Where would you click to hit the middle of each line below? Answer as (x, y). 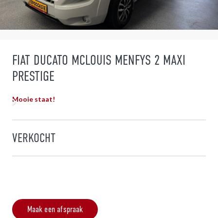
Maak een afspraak (55, 209)
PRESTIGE (33, 76)
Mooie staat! (34, 99)
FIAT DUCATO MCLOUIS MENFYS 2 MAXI (99, 60)
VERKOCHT (34, 137)
